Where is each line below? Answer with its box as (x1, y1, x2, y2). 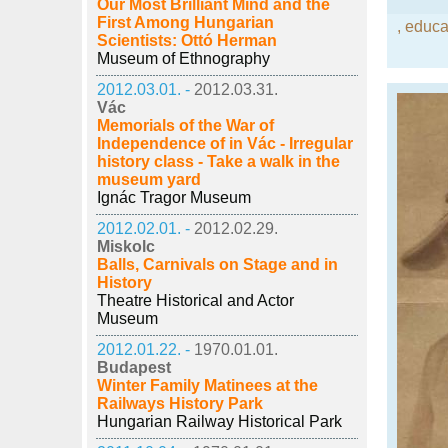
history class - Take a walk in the (97, 153, 340, 170)
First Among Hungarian (97, 14, 274, 31)
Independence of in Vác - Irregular (97, 135, 353, 152)
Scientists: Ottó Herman (97, 32, 277, 49)
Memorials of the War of (97, 117, 274, 134)
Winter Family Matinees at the (97, 377, 318, 394)
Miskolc (97, 238, 155, 255)
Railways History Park (97, 395, 263, 412)
